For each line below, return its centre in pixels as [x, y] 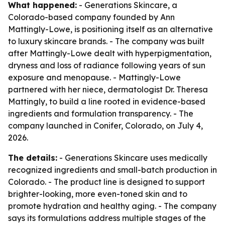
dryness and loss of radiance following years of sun [107, 65]
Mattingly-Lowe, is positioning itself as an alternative [110, 29]
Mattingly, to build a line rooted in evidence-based [107, 101]
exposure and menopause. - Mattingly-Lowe [94, 77]
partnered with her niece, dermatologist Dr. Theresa [108, 89]
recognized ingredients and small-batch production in [113, 170]
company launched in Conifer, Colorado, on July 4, [105, 126]
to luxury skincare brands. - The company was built [106, 41]
